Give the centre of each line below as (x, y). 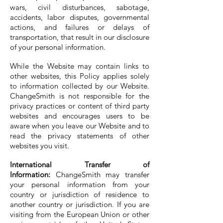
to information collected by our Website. (80, 86)
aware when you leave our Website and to (80, 126)
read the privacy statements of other (80, 136)
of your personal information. (58, 47)
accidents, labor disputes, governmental (80, 17)
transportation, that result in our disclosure (80, 37)
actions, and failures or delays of (80, 27)
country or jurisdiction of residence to (80, 194)
